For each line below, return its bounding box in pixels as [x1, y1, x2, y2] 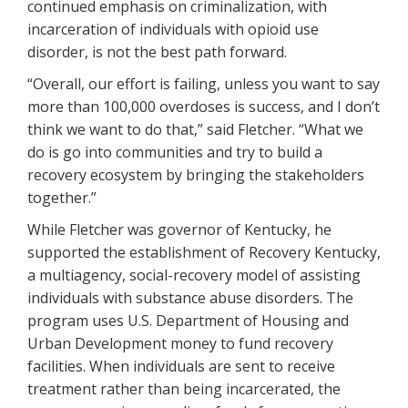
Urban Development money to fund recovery [27, 332, 333, 353]
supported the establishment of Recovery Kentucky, [27, 241, 381, 262]
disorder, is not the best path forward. [27, 41, 287, 62]
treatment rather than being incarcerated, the [27, 378, 341, 399]
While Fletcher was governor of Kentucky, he [27, 219, 331, 240]
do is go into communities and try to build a [27, 141, 322, 162]
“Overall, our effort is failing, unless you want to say [27, 73, 380, 94]
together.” [27, 187, 97, 208]
